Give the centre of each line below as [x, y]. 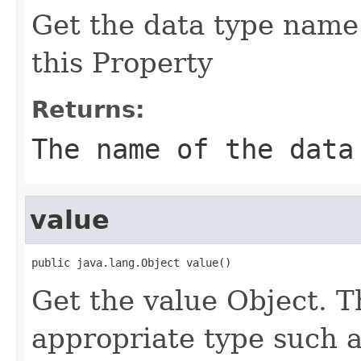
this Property [122, 62]
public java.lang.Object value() [131, 262]
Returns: [88, 109]
